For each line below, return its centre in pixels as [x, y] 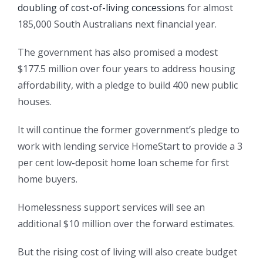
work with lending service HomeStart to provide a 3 [130, 146]
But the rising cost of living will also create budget [127, 252]
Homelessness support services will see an [111, 208]
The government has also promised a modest [118, 53]
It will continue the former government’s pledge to [129, 130]
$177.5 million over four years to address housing [127, 69]
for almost [209, 8]
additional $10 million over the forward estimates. [126, 224]
